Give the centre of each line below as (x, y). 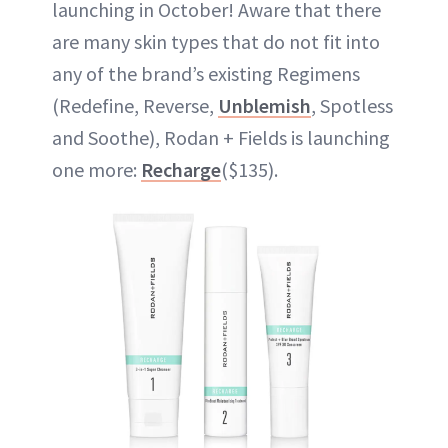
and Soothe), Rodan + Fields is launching (221, 137)
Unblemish (264, 105)
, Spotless (352, 105)
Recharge (181, 169)
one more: (96, 169)
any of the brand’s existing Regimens (206, 73)
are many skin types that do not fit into (216, 41)
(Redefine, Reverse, (135, 105)
